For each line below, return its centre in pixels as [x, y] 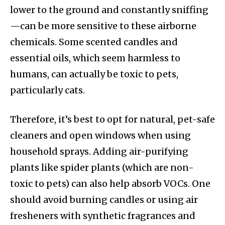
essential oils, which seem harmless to [95, 58]
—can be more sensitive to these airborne [103, 26]
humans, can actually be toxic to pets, [94, 74]
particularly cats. [47, 90]
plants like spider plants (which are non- [102, 168]
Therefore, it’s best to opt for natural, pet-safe [113, 120]
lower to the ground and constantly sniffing [109, 10]
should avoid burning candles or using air [104, 200]
